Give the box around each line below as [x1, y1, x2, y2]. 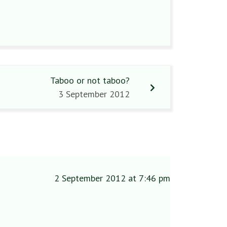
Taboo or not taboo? [50, 74, 130, 86]
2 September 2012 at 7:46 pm [54, 172, 170, 184]
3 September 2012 [58, 88, 130, 100]
